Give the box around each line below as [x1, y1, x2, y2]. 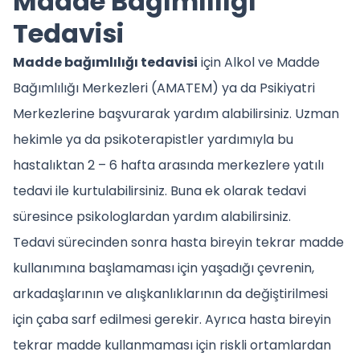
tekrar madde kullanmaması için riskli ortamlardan [13, 335, 331, 354]
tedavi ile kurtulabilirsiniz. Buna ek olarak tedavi [13, 181, 306, 200]
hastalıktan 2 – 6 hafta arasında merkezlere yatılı [13, 155, 324, 174]
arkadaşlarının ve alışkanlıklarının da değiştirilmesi [13, 284, 328, 303]
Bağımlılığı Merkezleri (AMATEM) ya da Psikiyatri [13, 78, 315, 97]
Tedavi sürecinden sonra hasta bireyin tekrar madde [13, 232, 344, 252]
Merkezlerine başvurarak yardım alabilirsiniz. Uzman [13, 104, 339, 123]
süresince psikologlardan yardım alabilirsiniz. [13, 207, 291, 226]
